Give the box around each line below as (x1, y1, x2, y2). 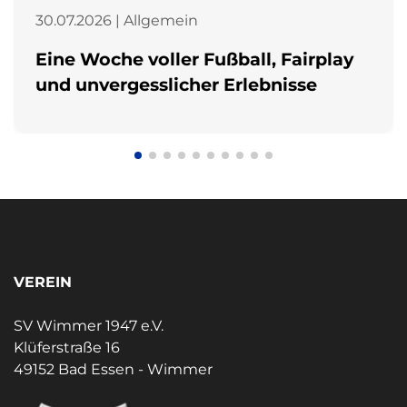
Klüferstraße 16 (14, 339, 120, 356)
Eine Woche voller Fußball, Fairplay (35, 48, 353, 70)
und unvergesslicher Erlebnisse (35, 74, 317, 95)
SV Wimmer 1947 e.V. (14, 317, 164, 334)
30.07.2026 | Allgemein (35, 12, 198, 29)
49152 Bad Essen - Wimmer (14, 361, 213, 378)
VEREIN (14, 273, 72, 291)
